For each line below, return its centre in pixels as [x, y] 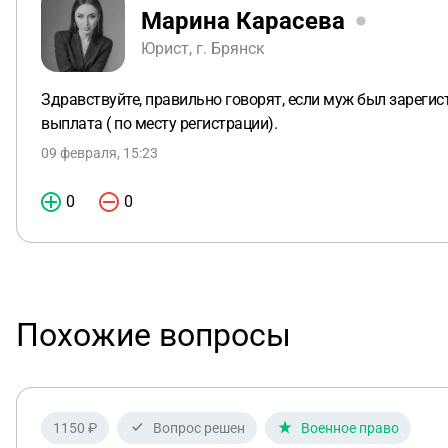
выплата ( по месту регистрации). [161, 123]
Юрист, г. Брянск [203, 48]
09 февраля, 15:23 [99, 153]
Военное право [350, 428]
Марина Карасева [243, 20]
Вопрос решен [199, 428]
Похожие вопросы [153, 335]
